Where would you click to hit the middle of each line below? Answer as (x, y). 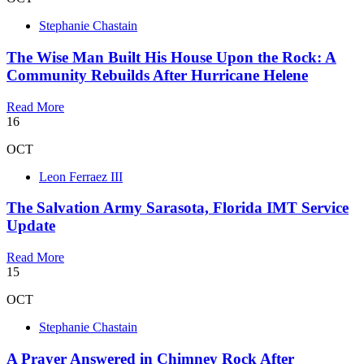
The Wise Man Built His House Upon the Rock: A (171, 57)
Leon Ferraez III (81, 176)
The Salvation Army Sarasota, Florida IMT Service (178, 208)
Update (31, 226)
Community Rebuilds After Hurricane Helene (157, 75)
